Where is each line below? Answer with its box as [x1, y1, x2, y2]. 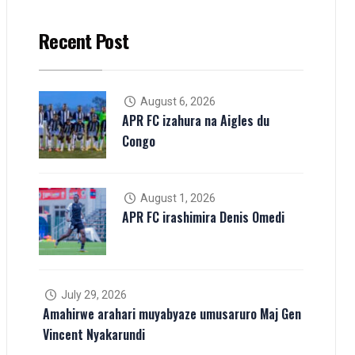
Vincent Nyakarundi [43, 324, 145, 344]
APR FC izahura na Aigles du [122, 110, 269, 130]
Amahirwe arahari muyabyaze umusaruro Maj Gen [43, 303, 301, 323]
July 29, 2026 [58, 288, 127, 301]
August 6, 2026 [137, 94, 216, 108]
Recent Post [39, 25, 129, 55]
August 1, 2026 [137, 191, 216, 204]
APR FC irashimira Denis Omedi [122, 207, 284, 227]
